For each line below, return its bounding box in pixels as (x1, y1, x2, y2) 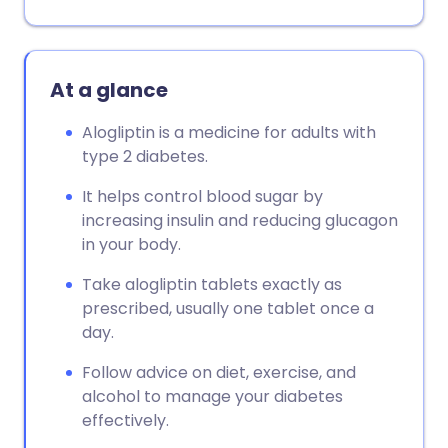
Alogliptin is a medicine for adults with (82, 121, 376, 144)
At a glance (50, 76, 168, 104)
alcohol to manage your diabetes (82, 385, 343, 408)
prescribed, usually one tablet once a (82, 297, 374, 320)
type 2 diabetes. (82, 145, 208, 168)
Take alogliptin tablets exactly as (82, 273, 342, 296)
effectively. (82, 409, 169, 432)
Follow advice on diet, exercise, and (82, 361, 356, 384)
